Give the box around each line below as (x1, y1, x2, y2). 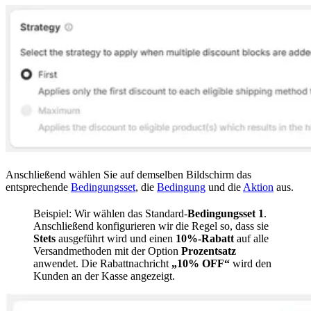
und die (205, 180, 243, 193)
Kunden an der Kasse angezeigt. (33, 269, 175, 282)
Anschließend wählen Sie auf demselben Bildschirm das (6, 168, 251, 180)
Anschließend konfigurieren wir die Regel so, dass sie (33, 219, 269, 232)
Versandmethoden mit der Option (33, 244, 181, 257)
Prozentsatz (181, 244, 236, 257)
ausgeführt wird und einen (56, 232, 176, 244)
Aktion (243, 180, 274, 193)
